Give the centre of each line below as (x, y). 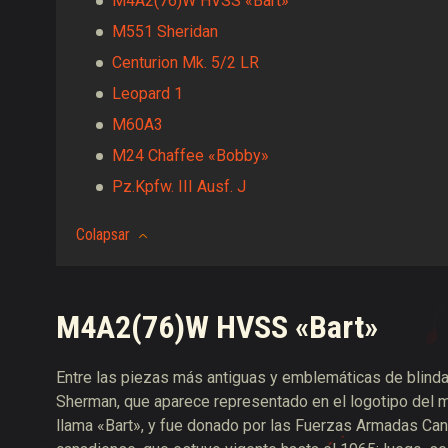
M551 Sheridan (165, 31)
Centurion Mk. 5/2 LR (185, 62)
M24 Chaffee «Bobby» (190, 155)
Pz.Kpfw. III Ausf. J (179, 186)
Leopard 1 (147, 93)
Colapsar (103, 234)
